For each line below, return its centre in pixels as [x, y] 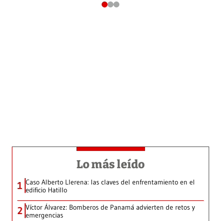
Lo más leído [110, 165]
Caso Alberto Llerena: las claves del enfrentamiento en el [110, 182]
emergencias [44, 215]
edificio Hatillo [46, 190]
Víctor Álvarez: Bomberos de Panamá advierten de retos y [110, 207]
